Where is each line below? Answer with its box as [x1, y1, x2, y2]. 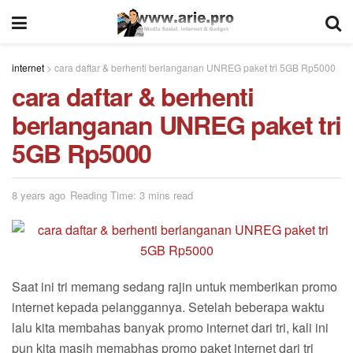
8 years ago [12, 187, 65, 203]
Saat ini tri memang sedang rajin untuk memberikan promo [12, 277, 337, 295]
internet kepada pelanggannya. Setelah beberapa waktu [12, 297, 325, 316]
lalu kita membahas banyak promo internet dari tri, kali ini [12, 318, 329, 336]
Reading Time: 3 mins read [70, 187, 193, 203]
